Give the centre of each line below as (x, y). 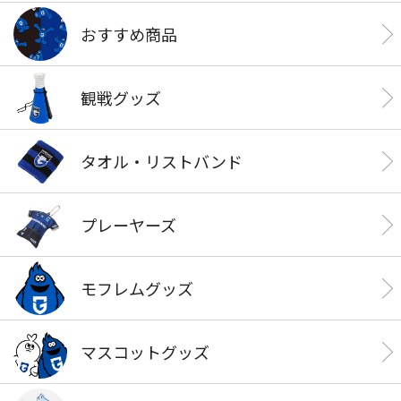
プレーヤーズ (128, 224)
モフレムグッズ (137, 288)
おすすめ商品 (129, 34)
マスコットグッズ (145, 351)
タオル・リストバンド (162, 161)
